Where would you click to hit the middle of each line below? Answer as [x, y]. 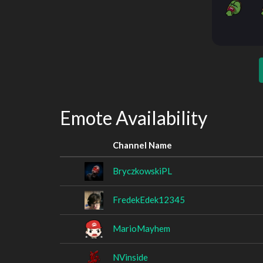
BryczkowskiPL [142, 171]
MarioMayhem [141, 228]
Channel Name [142, 145]
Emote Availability [134, 118]
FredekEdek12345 [149, 199]
